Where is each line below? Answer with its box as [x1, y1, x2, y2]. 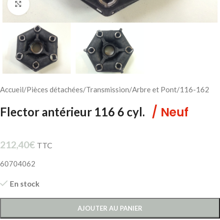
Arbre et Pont [132, 84, 177, 94]
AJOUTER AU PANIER [78, 204, 142, 212]
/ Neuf [152, 104, 189, 120]
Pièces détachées [27, 84, 83, 94]
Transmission [86, 84, 129, 94]
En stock [9, 179, 39, 188]
